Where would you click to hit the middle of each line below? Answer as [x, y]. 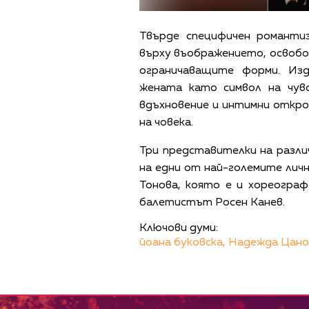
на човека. [168, 123]
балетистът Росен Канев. [212, 203]
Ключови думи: [179, 229]
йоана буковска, [182, 243]
